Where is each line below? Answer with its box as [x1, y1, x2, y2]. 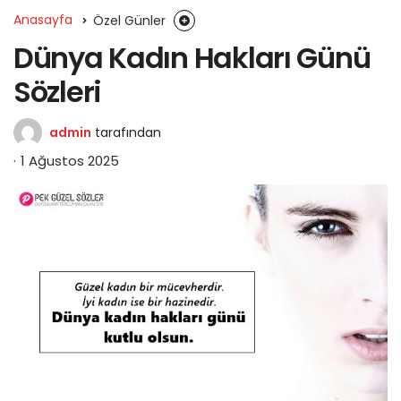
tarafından [95, 123, 161, 141]
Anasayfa [13, 10, 73, 29]
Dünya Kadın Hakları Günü [13, 37, 371, 78]
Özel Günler [93, 11, 166, 30]
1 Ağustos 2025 [21, 150, 119, 170]
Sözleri [13, 71, 102, 112]
